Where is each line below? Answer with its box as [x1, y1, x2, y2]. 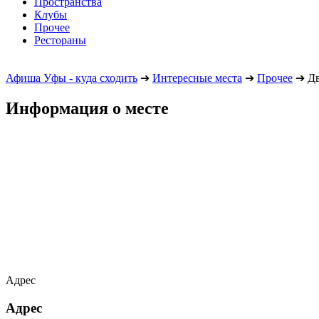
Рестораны [34, 33, 86, 46]
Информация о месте [6, 98, 169, 117]
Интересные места [152, 71, 242, 84]
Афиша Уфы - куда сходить [6, 71, 137, 84]
